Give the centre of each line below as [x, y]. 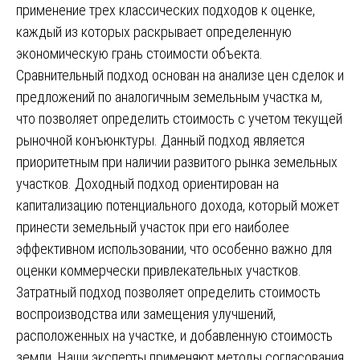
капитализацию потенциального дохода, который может [178, 205]
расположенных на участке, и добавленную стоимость [174, 335]
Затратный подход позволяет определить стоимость [168, 292]
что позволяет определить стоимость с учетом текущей [179, 118]
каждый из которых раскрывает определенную [154, 31]
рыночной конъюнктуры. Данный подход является [160, 140]
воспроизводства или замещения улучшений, [146, 313]
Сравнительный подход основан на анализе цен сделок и [180, 75]
